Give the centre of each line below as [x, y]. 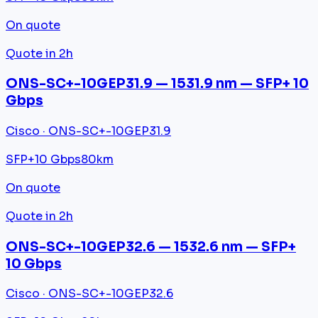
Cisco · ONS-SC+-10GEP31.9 [88, 131]
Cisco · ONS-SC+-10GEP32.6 [89, 294]
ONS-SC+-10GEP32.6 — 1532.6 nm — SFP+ [151, 246]
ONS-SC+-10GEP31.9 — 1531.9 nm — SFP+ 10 [157, 84]
